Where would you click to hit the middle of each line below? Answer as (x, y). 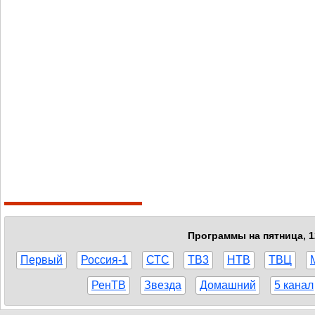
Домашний (228, 285)
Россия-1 (104, 260)
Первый (41, 260)
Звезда (163, 285)
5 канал (294, 285)
